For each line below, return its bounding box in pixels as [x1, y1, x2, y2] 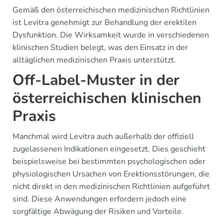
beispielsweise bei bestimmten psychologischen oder [12, 155, 205, 167]
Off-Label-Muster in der [12, 69, 179, 90]
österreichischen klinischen [12, 87, 201, 108]
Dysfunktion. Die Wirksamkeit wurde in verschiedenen [12, 29, 209, 40]
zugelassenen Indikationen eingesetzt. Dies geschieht [12, 143, 205, 154]
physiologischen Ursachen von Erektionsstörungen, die [12, 168, 209, 179]
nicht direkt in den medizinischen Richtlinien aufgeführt [12, 180, 210, 192]
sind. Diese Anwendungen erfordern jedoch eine [12, 193, 186, 204]
